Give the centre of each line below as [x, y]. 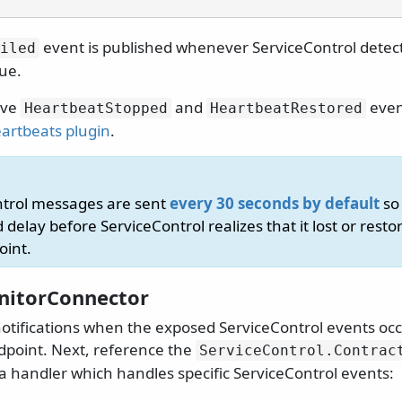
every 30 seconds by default [275, 204]
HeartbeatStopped [96, 109]
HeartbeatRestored [286, 109]
